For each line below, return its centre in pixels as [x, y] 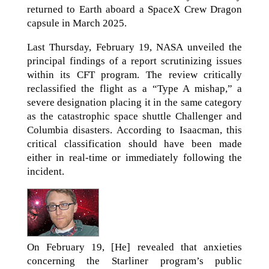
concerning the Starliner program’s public [134, 261]
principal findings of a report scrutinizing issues [134, 61]
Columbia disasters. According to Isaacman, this [134, 130]
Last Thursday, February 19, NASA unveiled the [134, 47]
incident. [45, 172]
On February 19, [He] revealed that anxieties [134, 247]
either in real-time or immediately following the [134, 158]
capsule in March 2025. [77, 23]
